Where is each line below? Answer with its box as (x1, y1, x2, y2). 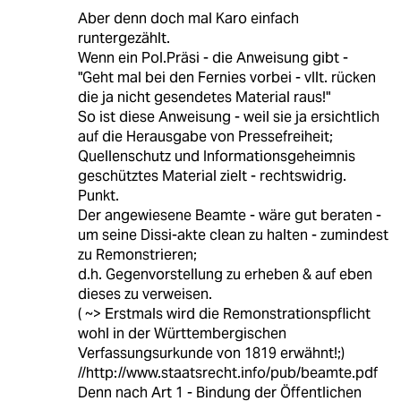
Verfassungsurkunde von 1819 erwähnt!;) (77, 344, 345, 363)
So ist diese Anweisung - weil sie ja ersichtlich (77, 107, 380, 127)
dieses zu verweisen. (77, 285, 212, 304)
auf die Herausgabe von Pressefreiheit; (77, 127, 333, 147)
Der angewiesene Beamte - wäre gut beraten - (77, 206, 381, 226)
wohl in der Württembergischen (77, 324, 286, 344)
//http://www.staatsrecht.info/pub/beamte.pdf (77, 363, 378, 383)
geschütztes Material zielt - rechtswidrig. (77, 166, 346, 186)
